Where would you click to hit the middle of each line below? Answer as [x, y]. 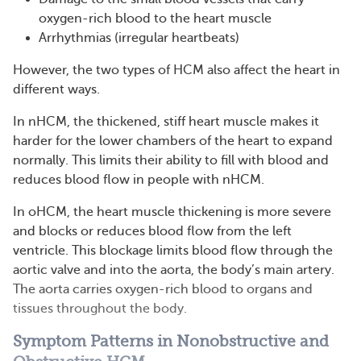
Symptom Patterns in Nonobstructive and [171, 342]
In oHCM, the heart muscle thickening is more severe [172, 212]
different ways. [56, 89]
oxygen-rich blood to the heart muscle [155, 19]
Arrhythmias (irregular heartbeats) [139, 38]
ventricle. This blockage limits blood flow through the [173, 251]
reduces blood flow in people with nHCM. [139, 180]
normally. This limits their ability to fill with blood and [171, 160]
